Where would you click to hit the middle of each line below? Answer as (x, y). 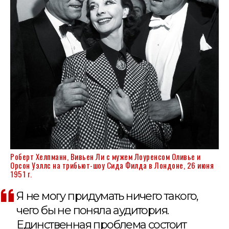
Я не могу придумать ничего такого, (107, 196)
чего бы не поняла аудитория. (93, 210)
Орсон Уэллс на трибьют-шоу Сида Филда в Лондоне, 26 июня (112, 165)
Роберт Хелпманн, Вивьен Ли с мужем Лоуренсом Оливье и (106, 156)
